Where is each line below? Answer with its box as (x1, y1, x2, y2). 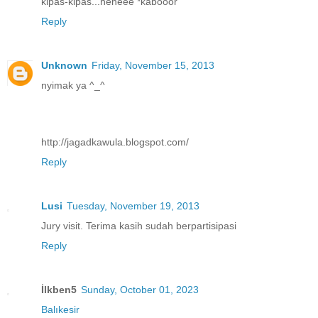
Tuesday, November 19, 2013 (67, 199, 199, 212)
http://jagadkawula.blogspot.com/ (41, 136, 189, 148)
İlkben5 (41, 283, 77, 295)
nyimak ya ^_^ (41, 79, 105, 91)
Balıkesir (41, 303, 79, 315)
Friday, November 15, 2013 (92, 59, 214, 71)
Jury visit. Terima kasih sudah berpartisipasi (41, 219, 236, 231)
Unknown (41, 59, 87, 71)
